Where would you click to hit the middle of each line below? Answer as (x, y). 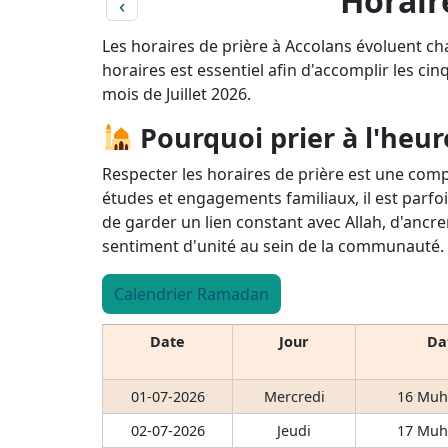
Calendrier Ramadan (191, 293)
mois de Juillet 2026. (176, 93)
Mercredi (294, 396)
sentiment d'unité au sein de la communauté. (273, 245)
